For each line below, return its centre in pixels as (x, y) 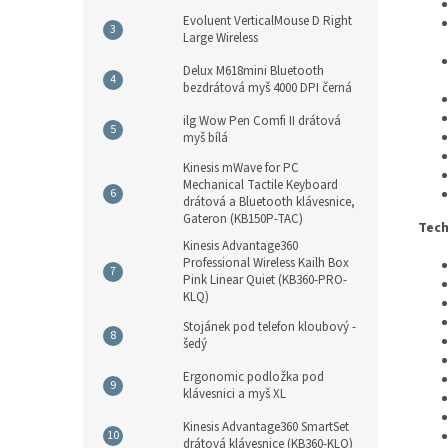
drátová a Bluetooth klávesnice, (269, 202)
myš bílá (205, 138)
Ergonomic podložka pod (253, 377)
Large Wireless (220, 38)
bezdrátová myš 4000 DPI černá (267, 88)
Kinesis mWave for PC (241, 168)
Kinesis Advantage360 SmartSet (266, 427)
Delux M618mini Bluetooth (253, 71)
